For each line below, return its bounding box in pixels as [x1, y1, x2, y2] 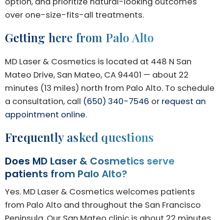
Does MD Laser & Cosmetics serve [5, 154, 175, 168]
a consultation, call [5, 95, 83, 107]
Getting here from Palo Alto [5, 29, 154, 45]
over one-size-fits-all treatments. [5, 9, 144, 21]
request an [162, 95, 206, 107]
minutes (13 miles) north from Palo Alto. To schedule [5, 82, 215, 94]
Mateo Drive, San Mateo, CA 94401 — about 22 [5, 69, 189, 81]
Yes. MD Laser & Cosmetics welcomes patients [5, 186, 195, 198]
